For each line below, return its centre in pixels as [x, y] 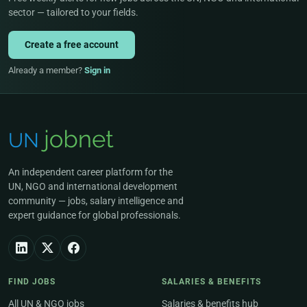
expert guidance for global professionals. [95, 215]
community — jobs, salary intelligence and [96, 200]
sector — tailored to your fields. [73, 13]
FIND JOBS [32, 282]
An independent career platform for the [90, 172]
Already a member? [46, 70]
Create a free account [72, 45]
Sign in [97, 70]
